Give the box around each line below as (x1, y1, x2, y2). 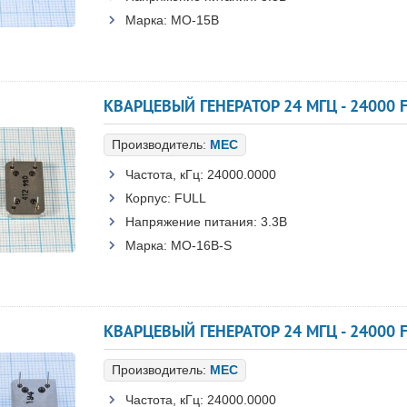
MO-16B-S (171, 238, 232, 253)
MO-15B (171, 13, 219, 27)
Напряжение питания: (125, 214, 257, 229)
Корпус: (125, 191, 171, 205)
